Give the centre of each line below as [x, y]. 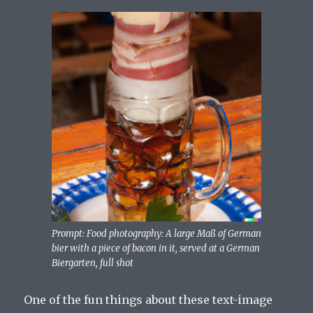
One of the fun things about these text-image [148, 300]
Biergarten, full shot [93, 263]
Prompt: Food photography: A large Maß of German [156, 234]
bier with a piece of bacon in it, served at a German [156, 249]
